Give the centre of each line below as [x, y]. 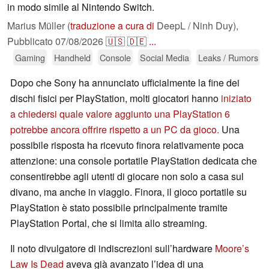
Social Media [165, 58]
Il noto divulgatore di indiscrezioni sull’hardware [113, 249]
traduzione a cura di [112, 26]
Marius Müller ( [39, 26]
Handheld [72, 58]
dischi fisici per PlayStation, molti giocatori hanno [116, 98]
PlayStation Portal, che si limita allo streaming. [109, 223]
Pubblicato [31, 41]
